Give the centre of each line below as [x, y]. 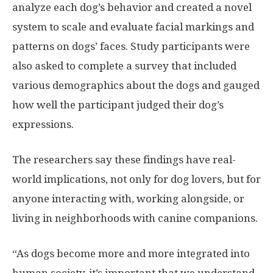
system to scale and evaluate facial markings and [133, 27]
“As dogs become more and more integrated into [131, 253]
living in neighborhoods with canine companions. [135, 218]
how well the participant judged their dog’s [118, 105]
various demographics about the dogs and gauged [136, 85]
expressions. [43, 124]
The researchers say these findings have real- [124, 159]
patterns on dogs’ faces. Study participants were [131, 46]
